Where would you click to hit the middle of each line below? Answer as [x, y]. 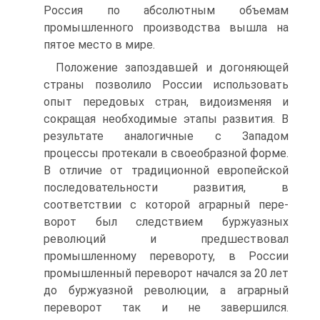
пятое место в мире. [99, 45]
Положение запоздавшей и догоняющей [172, 67]
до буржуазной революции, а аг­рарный [166, 290]
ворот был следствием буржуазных [166, 222]
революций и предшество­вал [166, 239]
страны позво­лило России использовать [166, 85]
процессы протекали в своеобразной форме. [166, 153]
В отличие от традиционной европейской [166, 170]
